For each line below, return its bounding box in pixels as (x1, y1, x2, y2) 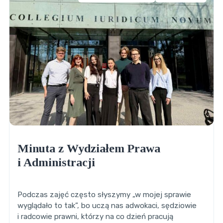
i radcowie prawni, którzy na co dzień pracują (17, 212, 173, 222)
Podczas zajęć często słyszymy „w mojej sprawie (17, 190, 191, 200)
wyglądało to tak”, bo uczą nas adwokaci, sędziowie (17, 201, 197, 211)
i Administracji (17, 156, 95, 169)
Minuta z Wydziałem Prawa (17, 142, 160, 155)
